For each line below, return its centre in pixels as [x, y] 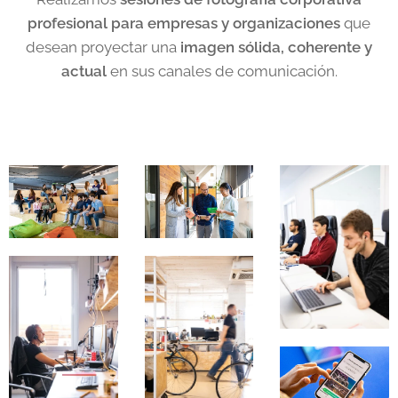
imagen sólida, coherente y [276, 47]
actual [84, 71]
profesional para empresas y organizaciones [184, 23]
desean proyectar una [103, 47]
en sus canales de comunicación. [222, 71]
